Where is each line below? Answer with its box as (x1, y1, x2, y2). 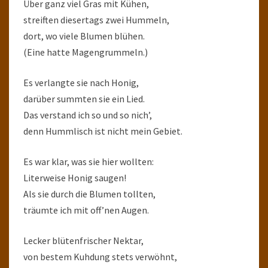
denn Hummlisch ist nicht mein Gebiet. (23, 125, 182, 137)
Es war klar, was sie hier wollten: (23, 156, 154, 167)
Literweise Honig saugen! (23, 172, 126, 184)
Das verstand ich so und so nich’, (23, 109, 152, 121)
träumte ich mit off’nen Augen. (23, 204, 149, 216)
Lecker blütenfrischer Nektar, (23, 234, 144, 246)
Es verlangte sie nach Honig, (23, 77, 139, 89)
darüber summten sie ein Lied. (23, 93, 145, 105)
